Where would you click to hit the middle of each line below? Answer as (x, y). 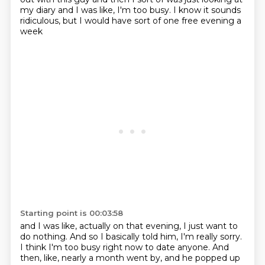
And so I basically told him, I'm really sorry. (156, 237)
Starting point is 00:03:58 (71, 213)
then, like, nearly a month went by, (92, 258)
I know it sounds (207, 10)
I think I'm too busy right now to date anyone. (116, 247)
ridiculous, (41, 21)
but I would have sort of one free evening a (152, 21)
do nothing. (45, 237)
